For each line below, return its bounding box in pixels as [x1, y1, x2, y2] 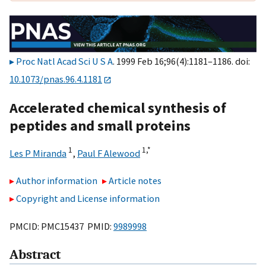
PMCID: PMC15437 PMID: [9, 220, 113, 232]
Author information [16, 175, 97, 187]
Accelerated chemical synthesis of [9, 98, 226, 117]
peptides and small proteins [9, 116, 191, 135]
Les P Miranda [9, 147, 66, 159]
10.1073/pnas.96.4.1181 [9, 73, 102, 85]
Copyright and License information [16, 192, 160, 205]
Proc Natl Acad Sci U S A [16, 55, 113, 68]
